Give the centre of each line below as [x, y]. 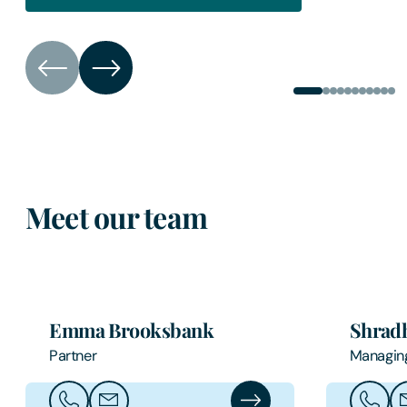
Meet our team [117, 217]
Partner [73, 355]
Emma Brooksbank [132, 329]
